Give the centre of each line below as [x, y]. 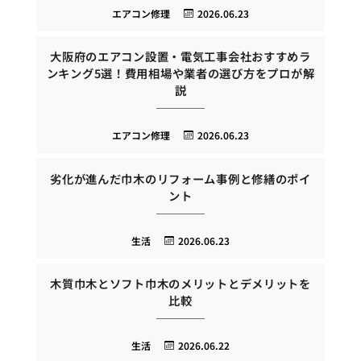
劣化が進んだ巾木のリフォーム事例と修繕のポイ [180, 178]
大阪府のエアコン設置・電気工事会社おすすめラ [180, 56]
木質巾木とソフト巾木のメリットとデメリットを [180, 284]
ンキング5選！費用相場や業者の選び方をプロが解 [180, 73]
